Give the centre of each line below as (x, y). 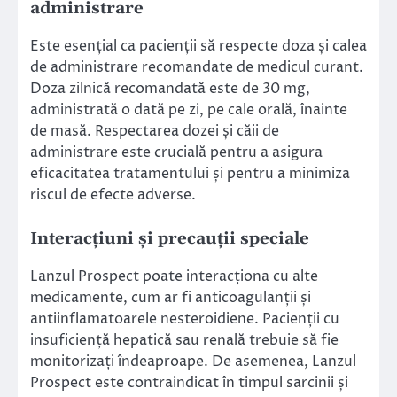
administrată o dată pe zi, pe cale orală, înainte (189, 109)
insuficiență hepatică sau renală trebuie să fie (184, 340)
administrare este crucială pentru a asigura (176, 152)
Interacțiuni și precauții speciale (170, 238)
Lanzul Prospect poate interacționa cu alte (174, 276)
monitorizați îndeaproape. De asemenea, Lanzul (193, 361)
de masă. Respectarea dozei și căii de (155, 131)
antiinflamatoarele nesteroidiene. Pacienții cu (185, 319)
